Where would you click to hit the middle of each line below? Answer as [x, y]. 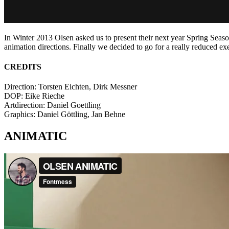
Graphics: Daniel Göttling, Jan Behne [65, 114]
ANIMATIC [36, 136]
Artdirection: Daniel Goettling [52, 105]
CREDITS [23, 67]
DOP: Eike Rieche [34, 96]
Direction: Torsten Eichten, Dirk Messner [71, 87]
